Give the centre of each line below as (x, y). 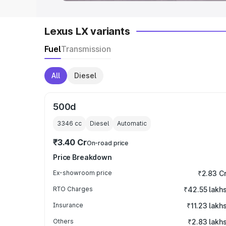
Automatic (132, 123)
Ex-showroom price (82, 173)
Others (63, 221)
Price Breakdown (82, 157)
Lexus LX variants (87, 31)
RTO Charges (73, 189)
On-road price (107, 143)
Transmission (86, 49)
